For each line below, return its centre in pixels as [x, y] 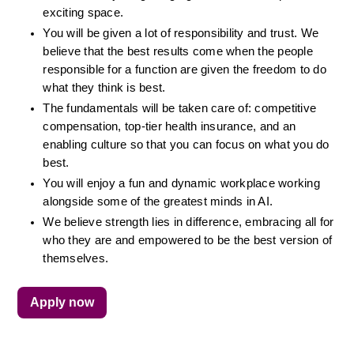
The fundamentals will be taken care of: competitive [180, 108]
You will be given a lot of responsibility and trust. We [181, 33]
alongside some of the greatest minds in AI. [158, 201]
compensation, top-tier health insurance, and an [169, 126]
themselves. [76, 258]
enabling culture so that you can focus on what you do [186, 145]
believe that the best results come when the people [178, 51]
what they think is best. [104, 88]
